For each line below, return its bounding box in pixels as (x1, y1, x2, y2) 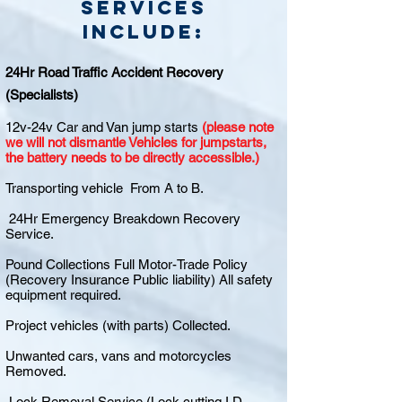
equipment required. (5, 287, 121, 302)
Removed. (5, 363, 66, 379)
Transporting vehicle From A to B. (5, 180, 204, 196)
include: (83, 20, 205, 44)
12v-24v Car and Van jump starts (5, 119, 198, 135)
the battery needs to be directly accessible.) (5, 150, 259, 165)
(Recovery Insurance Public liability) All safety (5, 272, 273, 287)
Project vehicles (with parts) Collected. (5, 318, 231, 333)
